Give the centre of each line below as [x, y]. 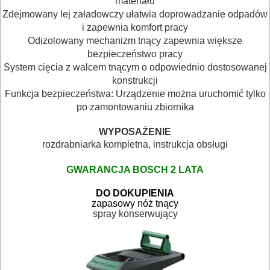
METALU [37, 33]
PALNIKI [36, 239]
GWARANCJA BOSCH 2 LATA [135, 169]
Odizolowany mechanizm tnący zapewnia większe [135, 40]
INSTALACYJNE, [61, 220]
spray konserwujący [135, 213]
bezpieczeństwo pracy [135, 54]
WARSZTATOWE [61, 61]
